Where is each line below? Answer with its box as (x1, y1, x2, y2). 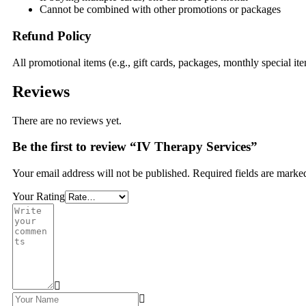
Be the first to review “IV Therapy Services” (12, 139, 258, 154)
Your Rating (12, 191, 65, 203)
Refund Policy (12, 29, 92, 44)
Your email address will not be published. (12, 167, 190, 180)
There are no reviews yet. (12, 114, 122, 126)
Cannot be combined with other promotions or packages (40, 3, 281, 16)
